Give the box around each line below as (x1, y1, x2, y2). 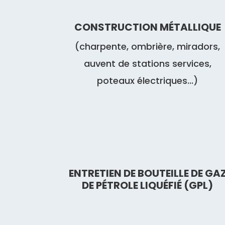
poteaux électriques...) (97, 74, 198, 87)
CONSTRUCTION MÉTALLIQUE (74, 20, 221, 34)
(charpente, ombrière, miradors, (75, 40, 220, 53)
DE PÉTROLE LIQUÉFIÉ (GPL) (82, 178, 213, 193)
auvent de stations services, (83, 57, 211, 70)
